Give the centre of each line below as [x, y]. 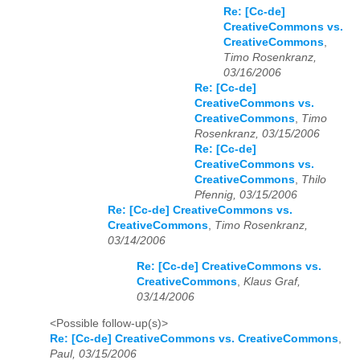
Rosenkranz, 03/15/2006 [257, 133]
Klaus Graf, [272, 282]
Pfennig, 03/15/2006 [246, 194]
